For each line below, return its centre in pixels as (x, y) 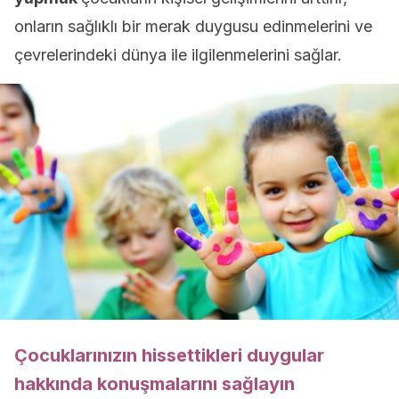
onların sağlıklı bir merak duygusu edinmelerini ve (193, 26)
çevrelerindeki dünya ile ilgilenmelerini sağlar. (178, 55)
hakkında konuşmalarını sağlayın (155, 384)
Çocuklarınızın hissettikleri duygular (169, 355)
